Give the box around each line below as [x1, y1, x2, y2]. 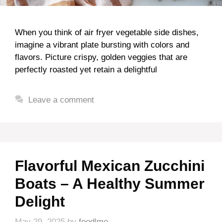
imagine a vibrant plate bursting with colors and [15, 40, 189, 50]
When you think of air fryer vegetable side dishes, [15, 27, 199, 37]
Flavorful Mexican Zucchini [15, 157, 205, 174]
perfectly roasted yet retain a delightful [15, 64, 157, 74]
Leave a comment [28, 95, 95, 105]
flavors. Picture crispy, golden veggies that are [15, 52, 187, 62]
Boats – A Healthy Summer [15, 175, 205, 192]
